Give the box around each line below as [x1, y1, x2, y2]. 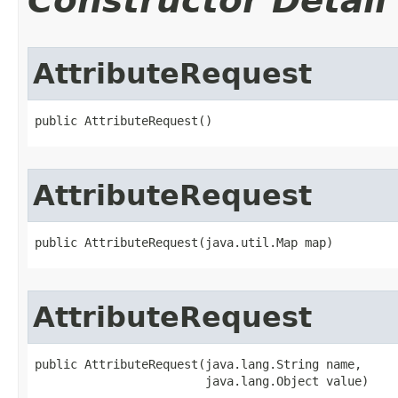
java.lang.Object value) [35, 373, 369, 388]
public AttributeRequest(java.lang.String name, [35, 356, 362, 371]
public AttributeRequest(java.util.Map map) [35, 235, 333, 250]
